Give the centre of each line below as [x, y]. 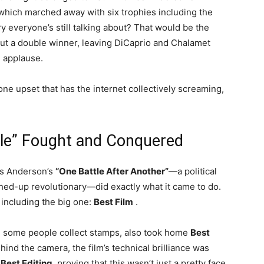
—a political [193, 171]
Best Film [113, 202]
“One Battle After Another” [112, 171]
